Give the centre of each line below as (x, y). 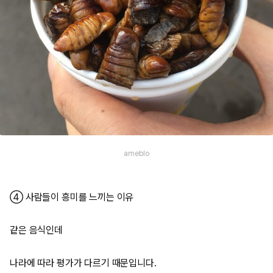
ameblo (136, 154)
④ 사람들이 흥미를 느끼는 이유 (72, 197)
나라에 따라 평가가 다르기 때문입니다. (83, 263)
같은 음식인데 (36, 230)
